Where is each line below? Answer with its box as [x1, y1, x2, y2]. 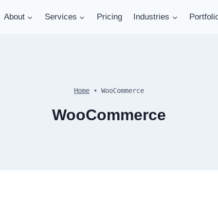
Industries [133, 12, 170, 21]
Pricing [96, 12, 122, 21]
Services [44, 12, 77, 21]
